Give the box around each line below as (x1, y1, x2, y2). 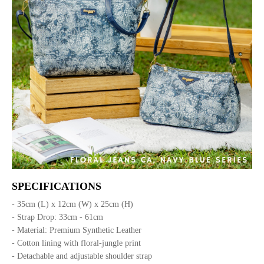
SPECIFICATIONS (12, 180, 101, 192)
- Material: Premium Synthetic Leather (12, 225, 141, 235)
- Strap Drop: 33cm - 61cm (12, 212, 103, 222)
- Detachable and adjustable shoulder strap (12, 251, 157, 260)
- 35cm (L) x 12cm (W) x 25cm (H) (12, 199, 133, 209)
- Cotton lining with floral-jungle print (12, 238, 141, 247)
